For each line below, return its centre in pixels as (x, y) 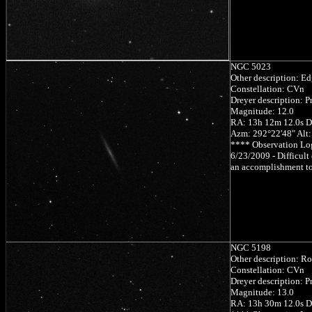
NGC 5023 (251, 66)
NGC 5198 (251, 247)
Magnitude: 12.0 (262, 111)
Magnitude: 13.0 (262, 292)
